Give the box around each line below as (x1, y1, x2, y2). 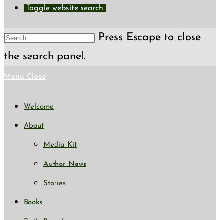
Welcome (24, 103, 54, 110)
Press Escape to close (98, 32, 201, 43)
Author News (43, 161, 86, 168)
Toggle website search (26, 4, 103, 12)
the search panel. (4, 51, 86, 62)
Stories (43, 180, 66, 187)
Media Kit (43, 141, 77, 149)
